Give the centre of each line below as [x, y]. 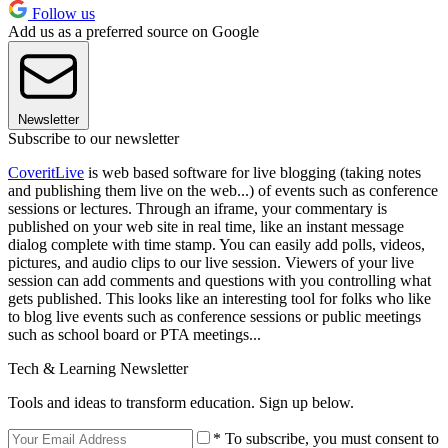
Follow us [61, 13]
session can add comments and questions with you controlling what [219, 280]
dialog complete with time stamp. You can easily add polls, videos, [216, 244]
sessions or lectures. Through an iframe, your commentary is [197, 208]
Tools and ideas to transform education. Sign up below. [181, 402]
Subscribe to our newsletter [93, 138]
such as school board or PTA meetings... [134, 334]
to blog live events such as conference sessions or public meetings [214, 316]
